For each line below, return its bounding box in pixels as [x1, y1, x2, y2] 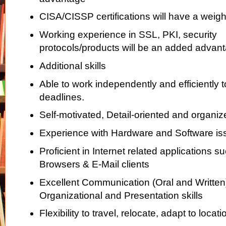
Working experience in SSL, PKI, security [39, 29, 217, 40]
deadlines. [39, 91, 84, 102]
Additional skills [39, 60, 106, 71]
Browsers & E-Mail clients [39, 158, 149, 169]
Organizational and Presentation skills [39, 190, 203, 201]
